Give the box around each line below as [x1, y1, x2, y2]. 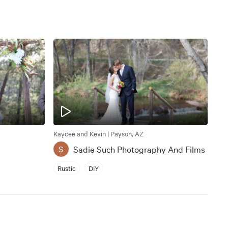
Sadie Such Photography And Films [73, 143, 205, 155]
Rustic [57, 163, 76, 173]
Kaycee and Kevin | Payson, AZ [53, 129, 144, 138]
